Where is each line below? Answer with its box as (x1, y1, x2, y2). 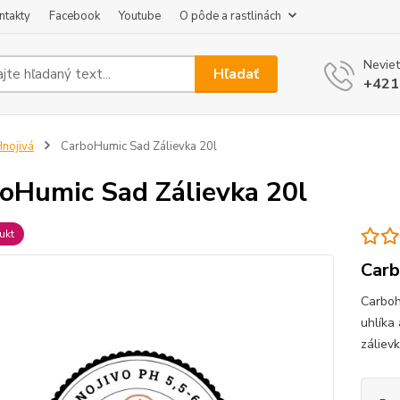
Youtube (119, 8, 161, 24)
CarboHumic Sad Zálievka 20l (57, 138, 217, 154)
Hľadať (213, 63, 260, 84)
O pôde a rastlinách (179, 8, 281, 24)
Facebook (49, 8, 100, 24)
